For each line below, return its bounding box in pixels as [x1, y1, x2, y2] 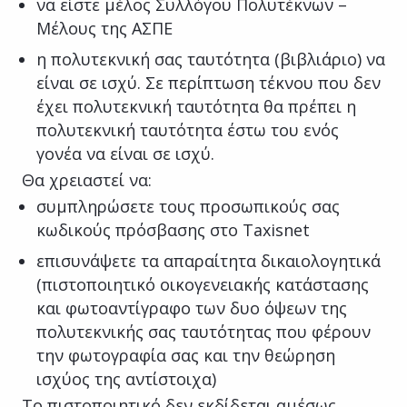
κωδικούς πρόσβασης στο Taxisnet [36, 218, 310, 241]
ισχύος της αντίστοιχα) [36, 367, 216, 390]
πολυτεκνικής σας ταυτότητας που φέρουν [36, 320, 371, 342]
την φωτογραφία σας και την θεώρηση [36, 343, 335, 366]
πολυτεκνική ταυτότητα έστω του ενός [36, 118, 339, 141]
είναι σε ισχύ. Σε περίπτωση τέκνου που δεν [36, 71, 381, 94]
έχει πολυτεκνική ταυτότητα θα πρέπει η [36, 94, 356, 117]
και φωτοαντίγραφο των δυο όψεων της [36, 296, 347, 319]
